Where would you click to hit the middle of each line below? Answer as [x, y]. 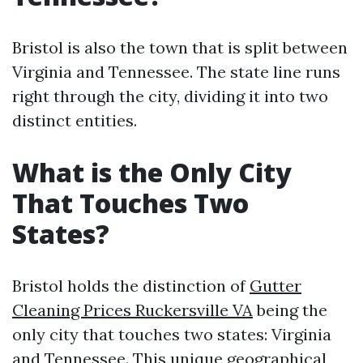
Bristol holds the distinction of [131, 286]
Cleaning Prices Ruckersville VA [132, 310]
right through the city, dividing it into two [170, 96]
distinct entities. [75, 120]
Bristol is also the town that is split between [180, 47]
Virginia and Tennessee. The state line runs [176, 72]
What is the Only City [152, 172]
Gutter [275, 286]
